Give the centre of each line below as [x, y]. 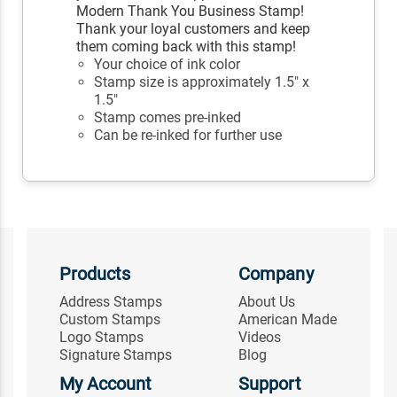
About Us [267, 302]
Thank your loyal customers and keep [194, 29]
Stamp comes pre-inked [168, 118]
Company [276, 274]
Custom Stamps [109, 320]
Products [95, 274]
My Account [105, 384]
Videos [260, 338]
